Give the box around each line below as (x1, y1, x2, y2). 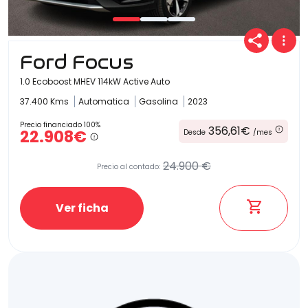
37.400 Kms (20, 96, 71, 107)
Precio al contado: (97, 161, 160, 172)
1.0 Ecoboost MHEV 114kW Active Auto (20, 76, 170, 87)
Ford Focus (20, 51, 133, 74)
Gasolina (139, 96, 180, 107)
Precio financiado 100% (20, 120, 100, 130)
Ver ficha (55, 199, 109, 216)
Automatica (78, 96, 131, 107)
